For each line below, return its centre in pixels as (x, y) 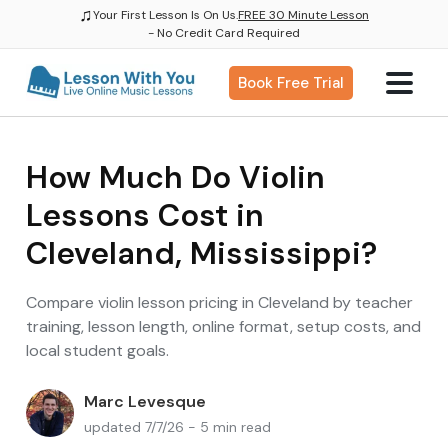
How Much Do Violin (175, 177)
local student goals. (97, 350)
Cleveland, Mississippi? (201, 253)
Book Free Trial (290, 82)
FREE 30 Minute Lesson (303, 15)
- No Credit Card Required (224, 33)
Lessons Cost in (145, 215)
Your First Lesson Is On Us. (165, 15)
